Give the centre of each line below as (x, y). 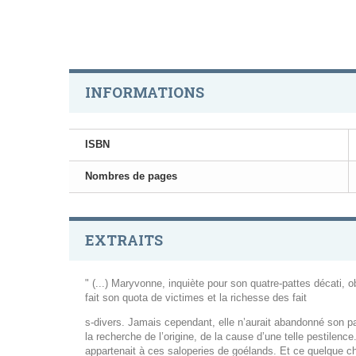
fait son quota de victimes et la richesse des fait (196, 298)
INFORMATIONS (145, 93)
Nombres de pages (131, 176)
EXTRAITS (124, 240)
